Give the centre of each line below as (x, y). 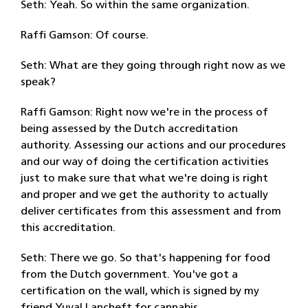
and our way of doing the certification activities (145, 162)
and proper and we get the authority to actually (144, 195)
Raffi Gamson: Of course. (85, 36)
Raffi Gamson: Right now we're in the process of (144, 113)
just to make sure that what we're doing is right (144, 179)
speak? (38, 82)
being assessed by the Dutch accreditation (129, 129)
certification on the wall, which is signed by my (140, 291)
